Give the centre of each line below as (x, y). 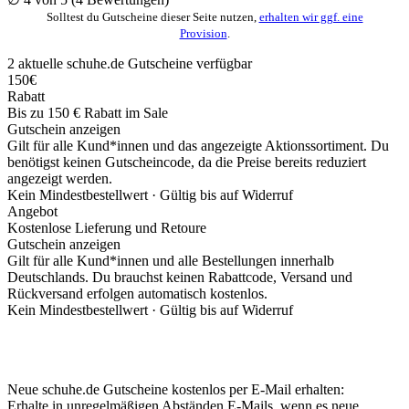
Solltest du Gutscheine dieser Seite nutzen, (152, 16)
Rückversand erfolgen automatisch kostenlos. (137, 293)
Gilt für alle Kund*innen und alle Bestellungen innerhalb (171, 260)
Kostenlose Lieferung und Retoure (107, 227)
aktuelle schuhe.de (71, 63)
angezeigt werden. (60, 178)
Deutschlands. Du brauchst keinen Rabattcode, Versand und (180, 277)
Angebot (32, 211)
